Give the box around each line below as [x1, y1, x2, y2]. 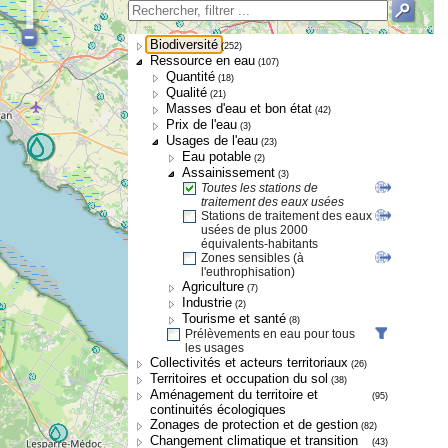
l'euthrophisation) [201, 265, 295, 279]
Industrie [182, 295, 232, 310]
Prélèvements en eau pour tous [185, 327, 355, 341]
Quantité [166, 69, 215, 84]
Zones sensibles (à [201, 251, 304, 265]
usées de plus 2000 [201, 223, 308, 237]
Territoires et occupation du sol [150, 371, 328, 386]
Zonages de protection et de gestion [150, 417, 358, 432]
